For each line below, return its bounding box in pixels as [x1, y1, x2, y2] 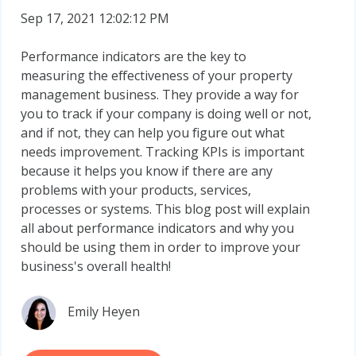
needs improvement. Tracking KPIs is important [21, 142, 304, 161]
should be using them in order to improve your [21, 238, 300, 256]
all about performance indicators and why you [21, 219, 294, 237]
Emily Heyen [68, 302, 140, 320]
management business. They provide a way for [21, 85, 299, 103]
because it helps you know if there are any [21, 161, 273, 180]
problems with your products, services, [21, 180, 251, 199]
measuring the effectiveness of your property [21, 66, 292, 84]
